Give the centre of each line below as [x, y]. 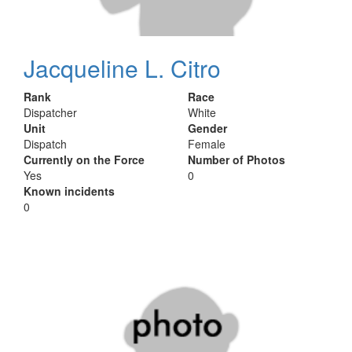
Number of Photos [236, 159]
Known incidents [69, 191]
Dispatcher [50, 112]
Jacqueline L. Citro [122, 68]
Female [207, 144]
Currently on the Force [84, 159]
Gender [207, 128]
